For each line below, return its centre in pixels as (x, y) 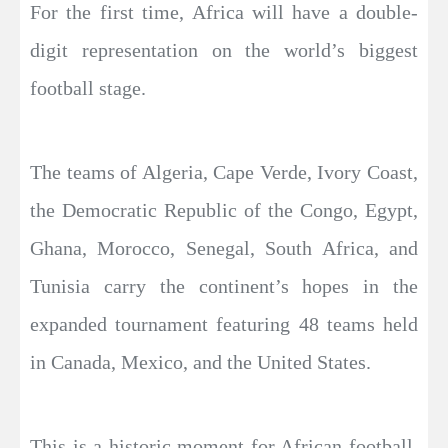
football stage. (88, 88)
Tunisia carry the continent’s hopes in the (224, 286)
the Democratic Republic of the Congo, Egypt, (224, 210)
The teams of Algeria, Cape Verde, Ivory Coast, (224, 172)
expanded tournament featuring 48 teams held (224, 324)
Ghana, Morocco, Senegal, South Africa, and (224, 248)
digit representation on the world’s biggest (224, 50)
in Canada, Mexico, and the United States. (200, 362)
